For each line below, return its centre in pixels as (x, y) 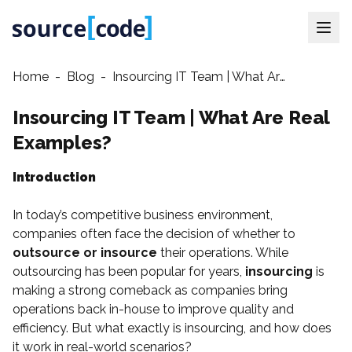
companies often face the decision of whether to (154, 234)
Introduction (54, 177)
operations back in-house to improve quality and (153, 309)
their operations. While (223, 253)
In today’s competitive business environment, (143, 215)
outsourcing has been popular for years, (129, 271)
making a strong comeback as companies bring (150, 290)
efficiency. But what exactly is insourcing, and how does (172, 328)
